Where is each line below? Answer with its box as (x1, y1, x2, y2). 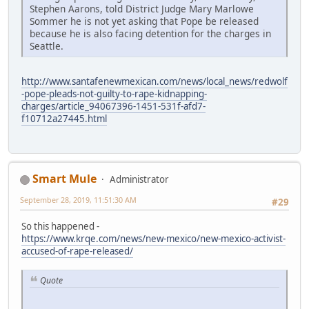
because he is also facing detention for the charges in (30, 26, 271, 40)
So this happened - (21, 219, 99, 232)
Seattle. (30, 39, 63, 52)
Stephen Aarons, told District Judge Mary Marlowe (30, 1, 254, 15)
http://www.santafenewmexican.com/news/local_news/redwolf (21, 74, 288, 88)
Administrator (110, 173, 169, 186)
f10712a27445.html (21, 112, 107, 125)
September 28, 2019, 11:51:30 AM (20, 195, 137, 206)
